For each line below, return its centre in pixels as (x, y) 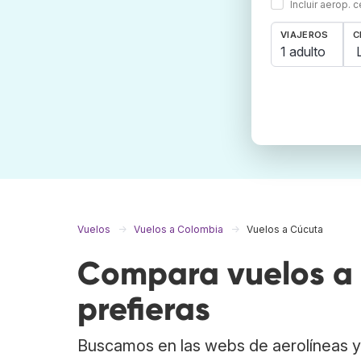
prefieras (144, 309)
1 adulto (303, 51)
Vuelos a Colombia (178, 230)
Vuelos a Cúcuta (285, 230)
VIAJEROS (305, 35)
